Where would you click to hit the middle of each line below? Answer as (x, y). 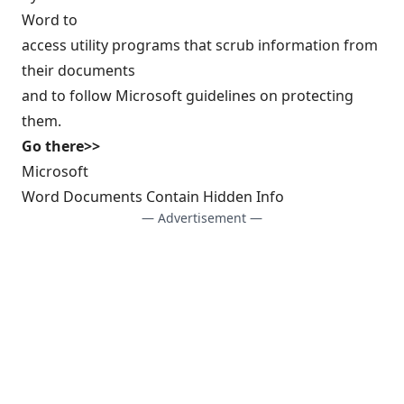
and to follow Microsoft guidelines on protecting (188, 96)
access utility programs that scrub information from (200, 45)
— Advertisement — (202, 218)
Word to (50, 20)
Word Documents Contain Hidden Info (153, 197)
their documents (78, 70)
